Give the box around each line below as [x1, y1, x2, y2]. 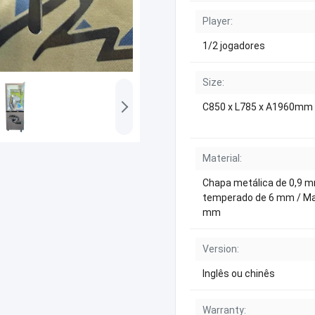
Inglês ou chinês [202, 268, 275, 279]
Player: [202, 15, 233, 27]
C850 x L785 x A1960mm [202, 101, 313, 112]
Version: [202, 243, 239, 255]
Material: [202, 153, 242, 164]
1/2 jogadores [202, 40, 265, 51]
